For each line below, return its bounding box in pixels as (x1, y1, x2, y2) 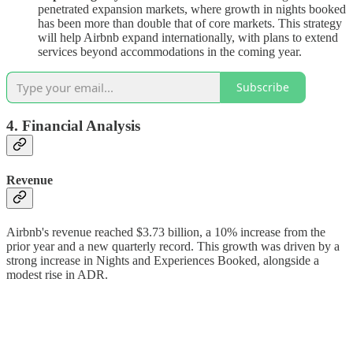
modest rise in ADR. (6, 267, 108, 281)
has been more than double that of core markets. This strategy (38, 16, 342, 30)
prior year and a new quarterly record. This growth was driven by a (6, 239, 340, 253)
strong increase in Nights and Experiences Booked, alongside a (6, 253, 319, 267)
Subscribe (236, 80, 289, 95)
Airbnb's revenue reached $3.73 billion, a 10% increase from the (6, 225, 325, 239)
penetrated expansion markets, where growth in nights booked (38, 2, 346, 16)
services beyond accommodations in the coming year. (38, 44, 302, 58)
